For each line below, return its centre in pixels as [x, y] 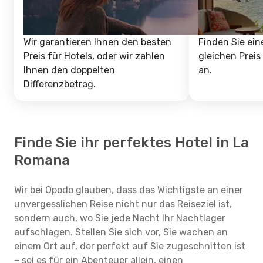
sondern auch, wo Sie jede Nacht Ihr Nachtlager [120, 218]
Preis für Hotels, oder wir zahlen [94, 56]
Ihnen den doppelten [69, 70]
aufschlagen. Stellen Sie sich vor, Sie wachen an [121, 232]
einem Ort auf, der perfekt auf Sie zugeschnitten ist [130, 246]
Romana [42, 160]
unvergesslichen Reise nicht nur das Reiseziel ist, [123, 204]
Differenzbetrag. [60, 84]
